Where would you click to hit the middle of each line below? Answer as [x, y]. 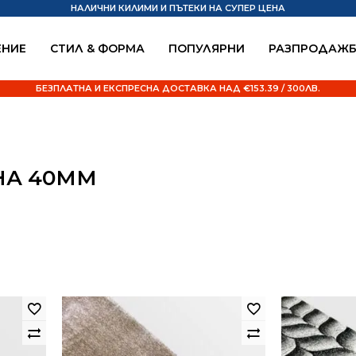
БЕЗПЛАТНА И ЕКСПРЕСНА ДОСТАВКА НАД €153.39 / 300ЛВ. [178, 88]
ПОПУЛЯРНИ [207, 48]
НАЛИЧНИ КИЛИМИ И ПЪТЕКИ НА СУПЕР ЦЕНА [178, 8]
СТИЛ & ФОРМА [97, 48]
